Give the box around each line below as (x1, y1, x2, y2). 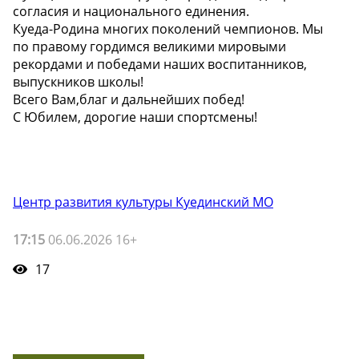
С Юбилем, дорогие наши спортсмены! (13, 108, 257, 126)
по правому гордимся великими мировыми (13, 38, 286, 55)
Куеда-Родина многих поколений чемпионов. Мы (13, 20, 323, 38)
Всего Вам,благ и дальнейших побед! (13, 91, 244, 108)
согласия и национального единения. (13, 2, 249, 20)
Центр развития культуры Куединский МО (13, 193, 273, 211)
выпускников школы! (13, 73, 143, 91)
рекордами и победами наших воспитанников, (13, 55, 307, 73)
